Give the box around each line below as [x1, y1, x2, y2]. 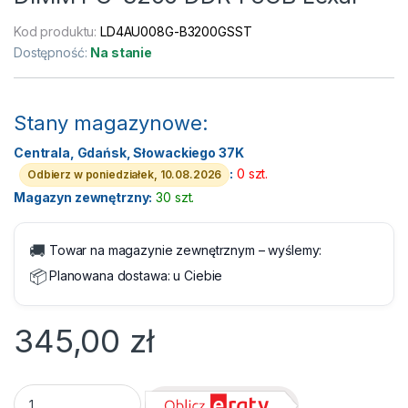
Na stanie [90, 45, 153, 61]
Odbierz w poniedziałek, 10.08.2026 [27, 168, 222, 182]
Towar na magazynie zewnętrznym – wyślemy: [49, 242, 322, 259]
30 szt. [156, 189, 195, 206]
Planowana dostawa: [49, 268, 174, 284]
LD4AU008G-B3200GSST [100, 24, 252, 40]
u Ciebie [173, 268, 223, 284]
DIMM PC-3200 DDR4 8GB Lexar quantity [13, 383, 277, 400]
